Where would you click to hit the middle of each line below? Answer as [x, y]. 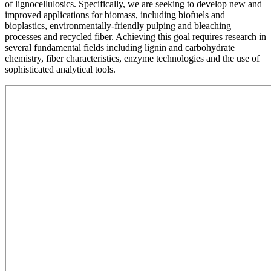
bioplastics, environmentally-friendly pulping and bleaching [118, 26]
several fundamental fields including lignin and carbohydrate [120, 48]
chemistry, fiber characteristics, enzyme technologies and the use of [132, 59]
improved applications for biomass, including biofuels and [115, 15]
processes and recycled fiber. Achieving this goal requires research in [135, 37]
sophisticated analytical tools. [60, 70]
